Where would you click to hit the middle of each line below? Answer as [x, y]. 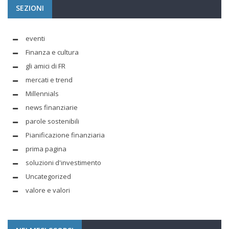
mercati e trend [49, 79]
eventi [35, 38]
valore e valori [48, 190]
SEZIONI [30, 8]
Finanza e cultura [52, 52]
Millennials [42, 93]
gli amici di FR [45, 66]
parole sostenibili [52, 121]
